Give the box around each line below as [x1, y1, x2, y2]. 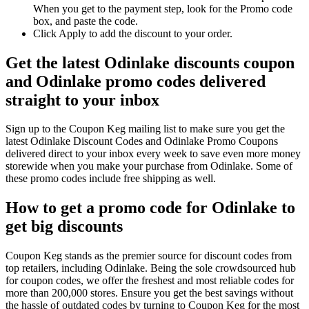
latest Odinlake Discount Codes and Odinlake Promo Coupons [6, 135, 278, 148]
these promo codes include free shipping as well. [6, 172, 216, 185]
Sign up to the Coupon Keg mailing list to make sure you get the [6, 123, 285, 135]
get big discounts [6, 217, 123, 236]
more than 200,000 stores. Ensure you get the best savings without [6, 287, 293, 299]
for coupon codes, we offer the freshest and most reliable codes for [6, 275, 294, 287]
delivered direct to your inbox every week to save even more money [6, 148, 301, 160]
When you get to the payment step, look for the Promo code [33, 2, 292, 14]
